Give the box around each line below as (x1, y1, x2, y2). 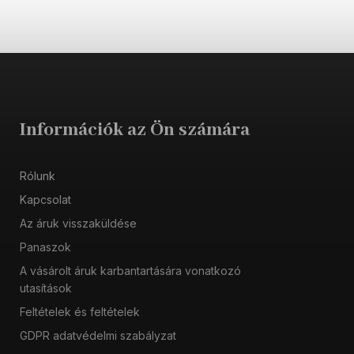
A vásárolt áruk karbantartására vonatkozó (20, 264, 241, 278)
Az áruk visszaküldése (20, 217, 137, 231)
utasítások (20, 281, 72, 296)
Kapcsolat (20, 193, 71, 207)
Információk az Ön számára (20, 119, 250, 142)
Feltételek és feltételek (20, 305, 140, 319)
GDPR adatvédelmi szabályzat (20, 329, 176, 343)
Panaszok (20, 240, 71, 254)
